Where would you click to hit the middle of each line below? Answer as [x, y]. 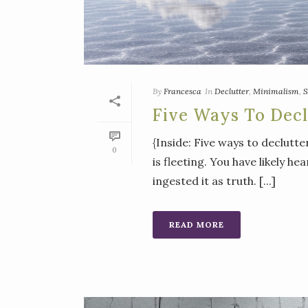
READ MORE [197, 225]
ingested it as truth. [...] [214, 181]
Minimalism [276, 91]
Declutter [232, 91]
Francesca [183, 91]
